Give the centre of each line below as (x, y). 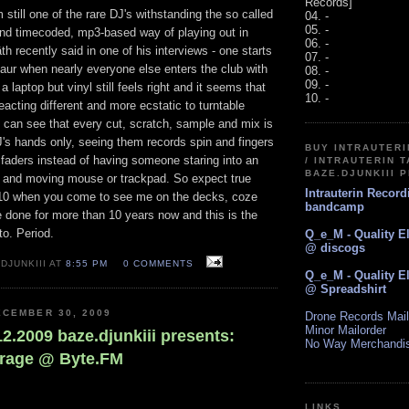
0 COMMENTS (158, 263)
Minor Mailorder (346, 330)
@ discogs (335, 248)
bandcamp (335, 207)
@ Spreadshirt (346, 289)
